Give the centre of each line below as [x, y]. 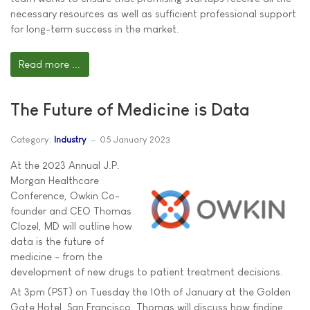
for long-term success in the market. [95, 28]
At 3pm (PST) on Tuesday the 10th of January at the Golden [151, 292]
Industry [70, 139]
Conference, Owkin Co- [65, 195]
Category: [31, 139]
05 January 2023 [135, 139]
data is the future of [57, 241]
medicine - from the [56, 256]
